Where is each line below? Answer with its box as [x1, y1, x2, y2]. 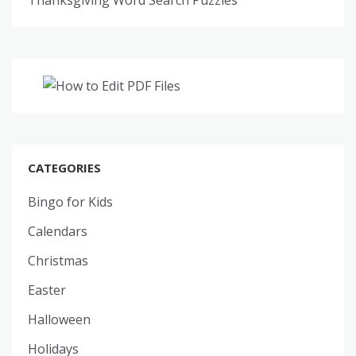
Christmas [28, 251, 88, 269]
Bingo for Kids [28, 192, 113, 211]
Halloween [28, 310, 91, 328]
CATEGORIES [28, 159, 101, 176]
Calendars [28, 222, 87, 240]
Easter [28, 281, 66, 299]
